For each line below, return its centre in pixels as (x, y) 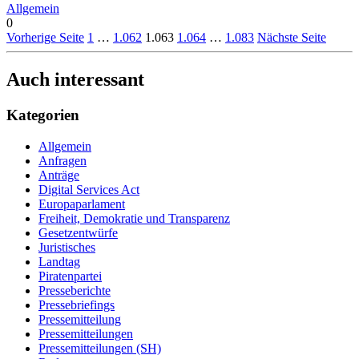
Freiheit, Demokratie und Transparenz (134, 218)
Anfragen (63, 160)
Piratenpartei (70, 276)
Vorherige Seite (45, 38)
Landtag (59, 261)
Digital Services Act (89, 189)
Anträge (59, 175)
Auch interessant (75, 80)
